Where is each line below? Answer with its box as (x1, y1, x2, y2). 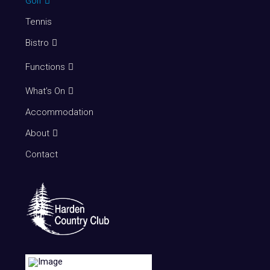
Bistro (25, 37, 49, 48)
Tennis (25, 16, 52, 27)
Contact (25, 148, 58, 160)
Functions (25, 61, 65, 72)
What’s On (25, 85, 65, 96)
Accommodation (25, 106, 93, 118)
